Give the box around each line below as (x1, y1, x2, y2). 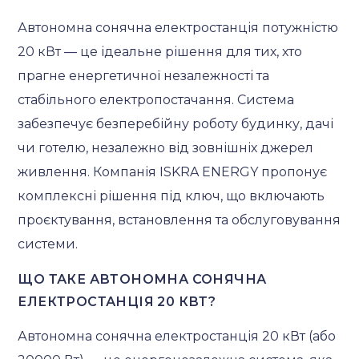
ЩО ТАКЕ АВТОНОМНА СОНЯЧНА (18, 271, 267, 287)
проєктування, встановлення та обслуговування (18, 212, 341, 228)
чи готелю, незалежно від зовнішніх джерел (18, 139, 314, 155)
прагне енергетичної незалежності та (18, 67, 270, 83)
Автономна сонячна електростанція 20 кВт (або (18, 328, 337, 344)
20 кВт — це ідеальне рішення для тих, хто (18, 43, 303, 59)
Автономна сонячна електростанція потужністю (18, 19, 339, 35)
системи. (18, 236, 79, 252)
